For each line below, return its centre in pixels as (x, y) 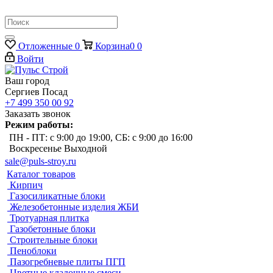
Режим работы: (39, 125)
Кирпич (26, 185)
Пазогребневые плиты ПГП (68, 262)
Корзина (112, 46)
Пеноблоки (33, 251)
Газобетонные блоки (53, 229)
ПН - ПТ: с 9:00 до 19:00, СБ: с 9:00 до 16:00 (101, 137)
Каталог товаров (41, 174)
